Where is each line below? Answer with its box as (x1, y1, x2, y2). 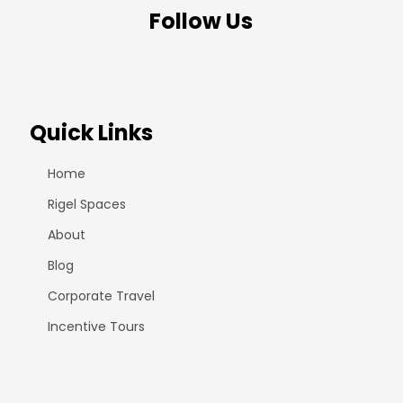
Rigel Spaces (48, 195, 127, 213)
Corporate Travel (48, 287, 156, 305)
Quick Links (30, 118, 154, 148)
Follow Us (149, 6, 254, 36)
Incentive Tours (48, 318, 146, 336)
